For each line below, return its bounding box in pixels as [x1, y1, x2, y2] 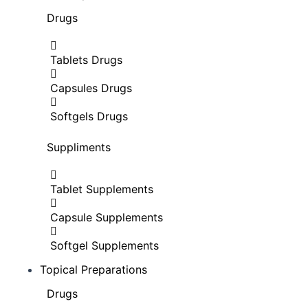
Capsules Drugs [50, 81, 132, 95]
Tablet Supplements [50, 182, 153, 196]
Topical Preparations [40, 263, 147, 276]
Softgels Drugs [50, 109, 128, 123]
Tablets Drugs [50, 53, 122, 67]
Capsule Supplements [50, 210, 163, 224]
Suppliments [47, 140, 111, 154]
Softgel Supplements [50, 239, 159, 252]
